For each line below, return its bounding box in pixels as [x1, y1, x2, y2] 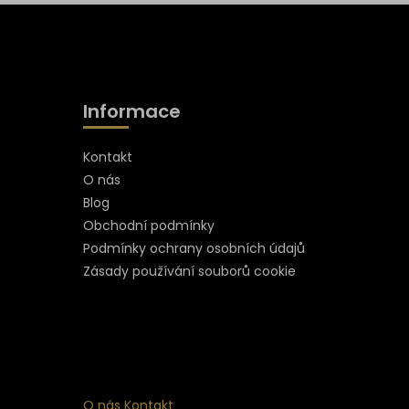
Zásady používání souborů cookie [82, 261, 296, 280]
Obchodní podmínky [82, 215, 215, 235]
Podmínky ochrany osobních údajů [82, 238, 305, 257]
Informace [82, 98, 181, 124]
